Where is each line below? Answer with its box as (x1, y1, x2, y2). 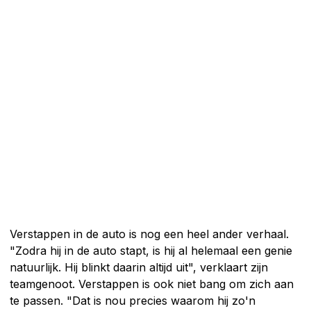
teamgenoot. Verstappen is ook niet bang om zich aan (10, 277, 294, 292)
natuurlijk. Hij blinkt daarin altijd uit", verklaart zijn (10, 260, 268, 275)
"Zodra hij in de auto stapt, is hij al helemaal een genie (10, 244, 292, 258)
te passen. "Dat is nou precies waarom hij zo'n (10, 294, 255, 308)
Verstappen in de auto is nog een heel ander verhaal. (10, 227, 289, 242)
